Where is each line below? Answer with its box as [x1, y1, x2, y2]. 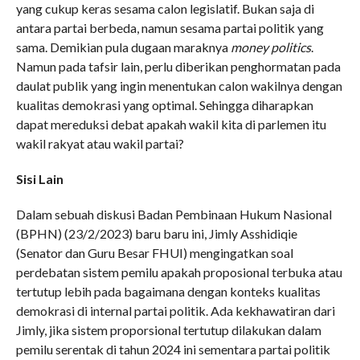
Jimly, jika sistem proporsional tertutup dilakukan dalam [15, 321, 321, 337]
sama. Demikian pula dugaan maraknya [15, 39, 231, 55]
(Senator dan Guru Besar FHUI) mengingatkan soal [15, 244, 293, 260]
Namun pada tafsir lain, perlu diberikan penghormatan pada [15, 58, 341, 74]
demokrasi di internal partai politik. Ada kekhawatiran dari [15, 302, 335, 318]
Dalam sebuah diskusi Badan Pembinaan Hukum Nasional [15, 206, 332, 222]
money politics [230, 39, 311, 55]
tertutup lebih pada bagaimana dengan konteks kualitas [15, 283, 321, 299]
